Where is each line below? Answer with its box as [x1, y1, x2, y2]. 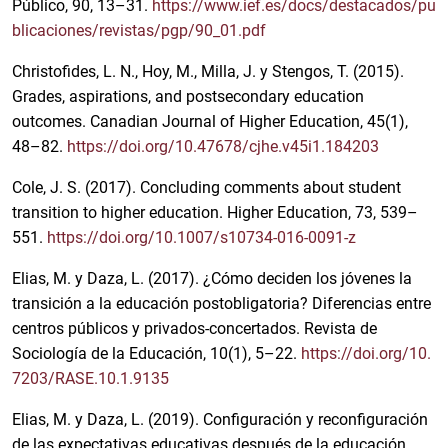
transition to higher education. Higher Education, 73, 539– [12, 203, 418, 223]
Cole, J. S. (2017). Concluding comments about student [12, 178, 401, 198]
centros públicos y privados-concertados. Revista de [12, 319, 377, 339]
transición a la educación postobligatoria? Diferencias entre [12, 294, 431, 314]
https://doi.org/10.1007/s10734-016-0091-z [47, 228, 356, 248]
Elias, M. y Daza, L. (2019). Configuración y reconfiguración [12, 410, 428, 430]
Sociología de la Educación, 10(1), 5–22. [12, 344, 301, 364]
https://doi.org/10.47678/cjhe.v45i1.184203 [67, 137, 379, 157]
